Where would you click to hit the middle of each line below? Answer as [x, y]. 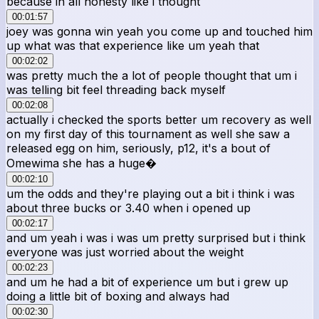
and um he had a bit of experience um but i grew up [147, 282]
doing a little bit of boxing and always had [118, 296]
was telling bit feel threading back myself [116, 89]
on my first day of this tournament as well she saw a [148, 134]
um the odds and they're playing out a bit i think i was [151, 193]
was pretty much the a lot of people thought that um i [152, 75]
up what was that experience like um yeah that [133, 45]
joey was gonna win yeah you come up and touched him [159, 31]
